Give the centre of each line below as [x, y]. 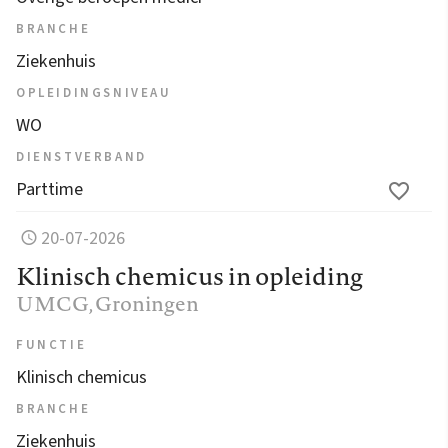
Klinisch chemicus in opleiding [189, 275]
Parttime [49, 189]
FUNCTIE [51, 344]
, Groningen [144, 303]
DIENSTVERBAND [81, 156]
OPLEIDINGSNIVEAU [94, 92]
